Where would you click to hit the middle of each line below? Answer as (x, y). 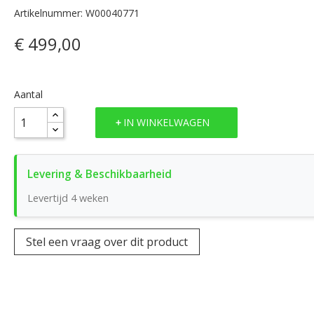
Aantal (28, 94)
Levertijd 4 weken (68, 198)
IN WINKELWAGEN (166, 123)
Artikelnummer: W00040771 (76, 13)
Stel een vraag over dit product (107, 241)
